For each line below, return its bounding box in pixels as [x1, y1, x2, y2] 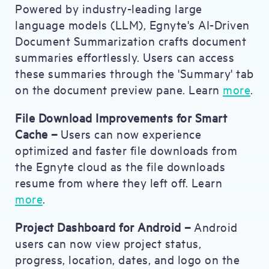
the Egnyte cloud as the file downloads [15, 159, 225, 174]
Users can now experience [57, 126, 201, 141]
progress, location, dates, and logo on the [15, 252, 240, 267]
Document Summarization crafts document [15, 33, 246, 48]
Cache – [15, 126, 58, 141]
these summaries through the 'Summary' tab [15, 65, 254, 80]
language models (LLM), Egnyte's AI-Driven [15, 17, 250, 32]
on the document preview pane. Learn [15, 82, 223, 97]
